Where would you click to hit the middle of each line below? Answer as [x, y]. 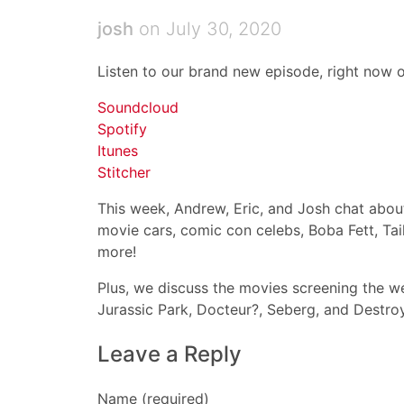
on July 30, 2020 [207, 29]
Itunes [118, 151]
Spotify [122, 129]
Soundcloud [138, 107]
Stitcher [124, 172]
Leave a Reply [170, 354]
